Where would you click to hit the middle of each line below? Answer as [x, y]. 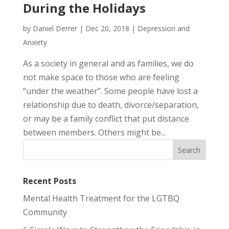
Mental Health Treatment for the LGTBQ [101, 198]
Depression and [163, 28]
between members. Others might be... [94, 132]
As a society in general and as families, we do [108, 63]
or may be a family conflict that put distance [106, 118]
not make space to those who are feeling [101, 77]
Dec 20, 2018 [107, 28]
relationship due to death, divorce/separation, [111, 105]
